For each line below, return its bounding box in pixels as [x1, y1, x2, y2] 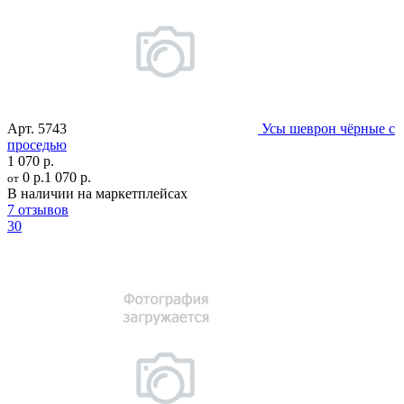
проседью [7, 137, 67, 153]
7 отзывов [7, 202, 69, 218]
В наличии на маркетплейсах [7, 186, 188, 202]
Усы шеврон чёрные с [262, 121, 395, 137]
